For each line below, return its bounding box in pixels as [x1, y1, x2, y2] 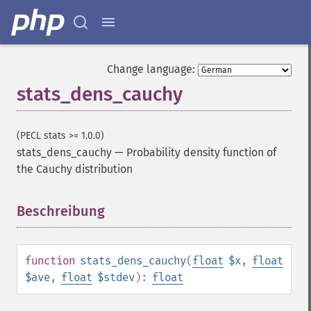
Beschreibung [17, 203, 105, 219]
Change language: [107, 62, 195, 76]
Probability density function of [126, 146, 276, 159]
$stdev [97, 271, 135, 284]
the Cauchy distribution [17, 162, 133, 176]
